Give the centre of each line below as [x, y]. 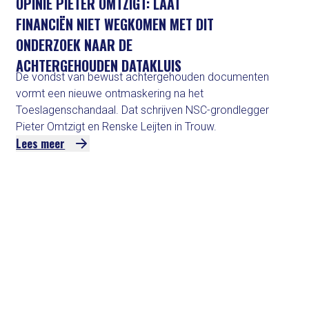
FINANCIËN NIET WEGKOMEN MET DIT [115, 24]
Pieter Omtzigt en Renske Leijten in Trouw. [117, 127]
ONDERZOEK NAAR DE [74, 45]
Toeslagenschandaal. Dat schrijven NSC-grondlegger [143, 110]
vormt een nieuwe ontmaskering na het [110, 93]
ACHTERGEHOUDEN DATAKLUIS [99, 66]
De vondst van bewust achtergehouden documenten [143, 77]
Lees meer [41, 143]
